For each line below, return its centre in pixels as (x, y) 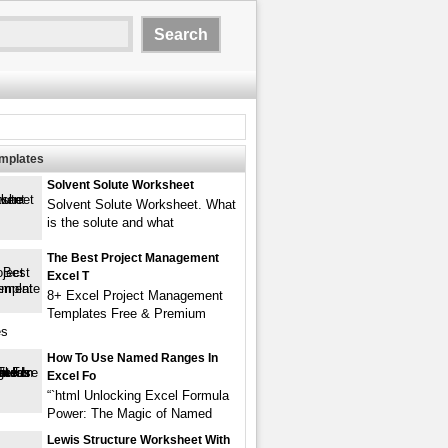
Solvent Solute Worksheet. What (141, 204)
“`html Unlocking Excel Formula (138, 395)
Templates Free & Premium (126, 313)
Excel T (68, 276)
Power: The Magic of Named (129, 413)
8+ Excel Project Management (135, 295)
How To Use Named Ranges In (132, 358)
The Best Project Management (133, 258)
